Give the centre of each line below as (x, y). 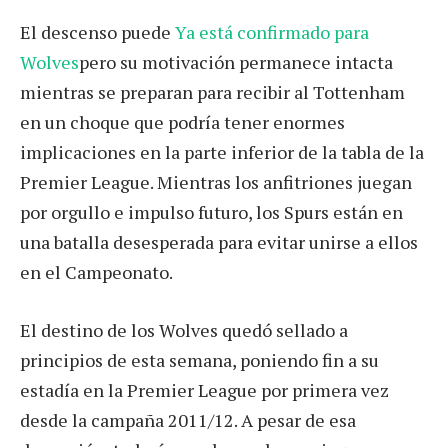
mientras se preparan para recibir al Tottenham (212, 92)
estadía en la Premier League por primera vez (204, 390)
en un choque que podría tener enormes (182, 122)
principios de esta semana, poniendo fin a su (199, 360)
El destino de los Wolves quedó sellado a (184, 330)
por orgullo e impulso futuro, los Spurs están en (211, 212)
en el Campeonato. (96, 272)
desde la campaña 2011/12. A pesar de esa (188, 420)
